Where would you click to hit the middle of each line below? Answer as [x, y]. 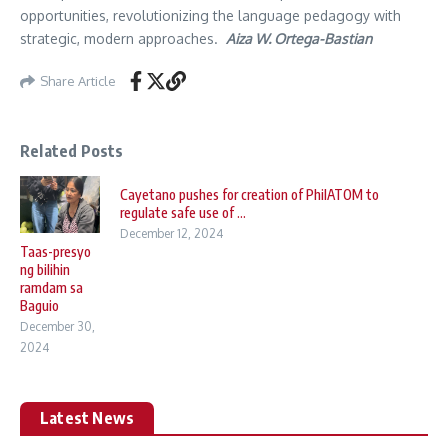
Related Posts [72, 151]
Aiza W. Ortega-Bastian [299, 38]
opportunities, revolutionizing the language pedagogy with [210, 15]
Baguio [39, 306]
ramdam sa [51, 288]
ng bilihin [45, 270]
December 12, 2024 [171, 233]
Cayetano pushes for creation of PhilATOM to [249, 194]
